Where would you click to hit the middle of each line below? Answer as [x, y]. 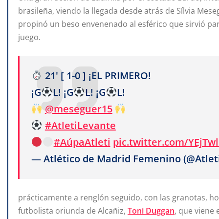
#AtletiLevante [80, 125]
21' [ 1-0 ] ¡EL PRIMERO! [97, 75]
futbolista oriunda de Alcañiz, [73, 211]
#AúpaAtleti [82, 142]
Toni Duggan [151, 211]
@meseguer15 [78, 109]
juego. [29, 37]
